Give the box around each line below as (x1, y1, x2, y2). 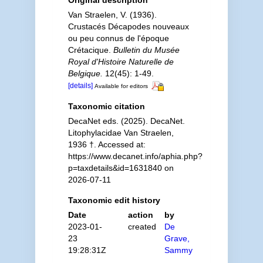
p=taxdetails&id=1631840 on (68, 163, 174, 173)
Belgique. (68, 69, 103, 78)
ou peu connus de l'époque (68, 33, 169, 43)
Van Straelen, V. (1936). (68, 10, 157, 19)
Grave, (164, 233, 190, 243)
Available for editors (94, 83, 148, 89)
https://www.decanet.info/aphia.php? (68, 151, 203, 161)
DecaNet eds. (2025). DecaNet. (68, 116, 185, 126)
